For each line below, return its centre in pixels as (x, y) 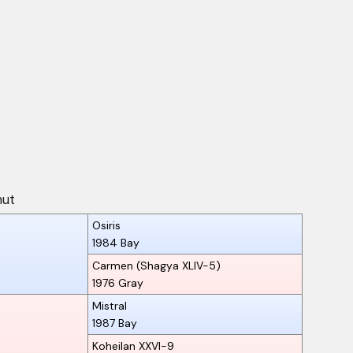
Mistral (110, 305)
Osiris (106, 225)
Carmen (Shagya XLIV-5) (156, 265)
